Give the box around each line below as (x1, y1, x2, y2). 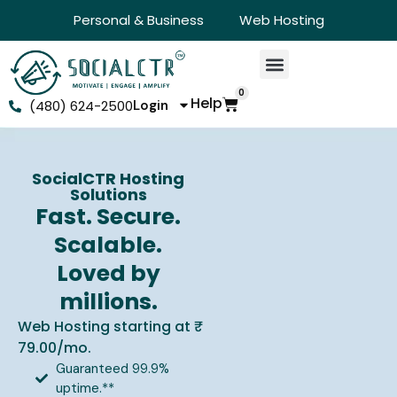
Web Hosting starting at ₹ (18, 315, 194, 337)
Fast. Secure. (35, 200, 181, 232)
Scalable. (54, 229, 162, 261)
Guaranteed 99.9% (55, 359, 169, 378)
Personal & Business (73, 11, 204, 29)
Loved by (56, 257, 160, 289)
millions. (58, 285, 158, 317)
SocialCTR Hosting (32, 167, 184, 190)
